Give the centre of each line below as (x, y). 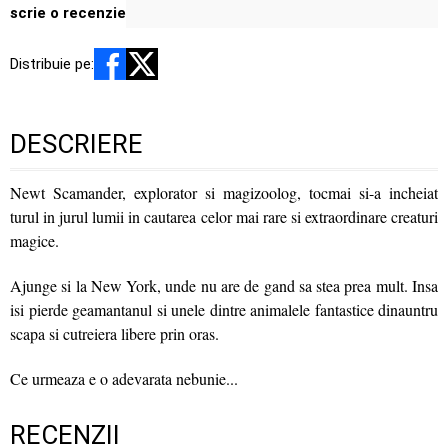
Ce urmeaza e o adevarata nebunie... (124, 378)
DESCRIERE (76, 143)
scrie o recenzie (68, 12)
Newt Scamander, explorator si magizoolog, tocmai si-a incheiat (224, 192)
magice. (34, 240)
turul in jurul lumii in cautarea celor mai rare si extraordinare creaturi (224, 216)
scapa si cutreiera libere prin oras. (114, 333)
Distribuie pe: (52, 63)
